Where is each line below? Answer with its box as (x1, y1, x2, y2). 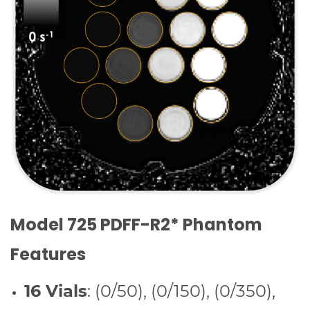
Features (10, 243, 86, 266)
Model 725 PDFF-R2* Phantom (10, 213, 262, 237)
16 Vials (24, 281, 87, 302)
